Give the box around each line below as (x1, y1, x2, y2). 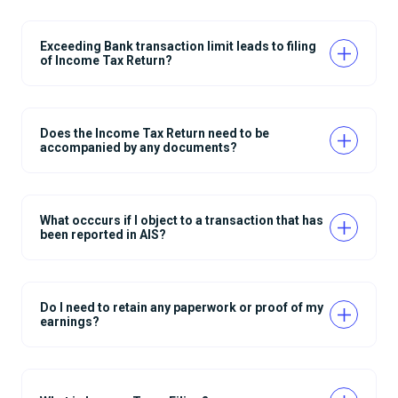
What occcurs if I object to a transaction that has (40, 213, 323, 228)
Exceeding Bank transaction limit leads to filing (40, 39, 316, 54)
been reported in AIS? (40, 227, 166, 243)
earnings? (40, 314, 99, 330)
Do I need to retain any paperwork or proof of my (40, 300, 323, 315)
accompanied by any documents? (40, 140, 237, 155)
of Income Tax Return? (40, 53, 172, 68)
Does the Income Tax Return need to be (40, 126, 269, 141)
